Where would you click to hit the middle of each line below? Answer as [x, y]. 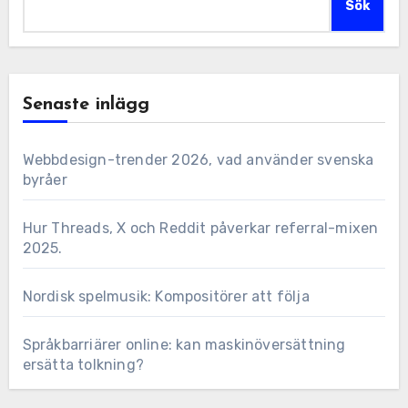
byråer [45, 179]
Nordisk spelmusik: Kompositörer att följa [166, 296]
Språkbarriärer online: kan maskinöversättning [184, 344]
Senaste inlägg [86, 104]
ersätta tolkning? [83, 364]
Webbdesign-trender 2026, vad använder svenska [198, 159]
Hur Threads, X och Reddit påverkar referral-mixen [200, 228]
